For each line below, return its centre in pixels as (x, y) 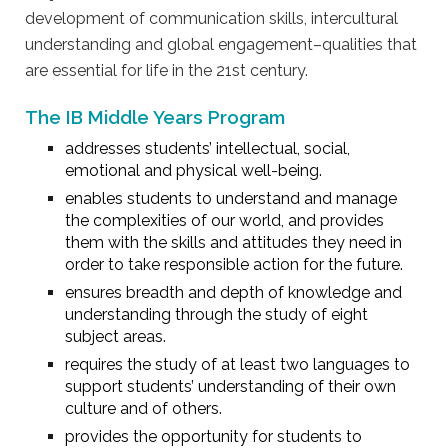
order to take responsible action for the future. (234, 264)
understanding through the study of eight (217, 314)
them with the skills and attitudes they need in (234, 242)
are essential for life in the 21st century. (169, 70)
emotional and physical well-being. (194, 170)
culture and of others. (144, 408)
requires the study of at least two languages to (238, 364)
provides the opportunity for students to (214, 436)
